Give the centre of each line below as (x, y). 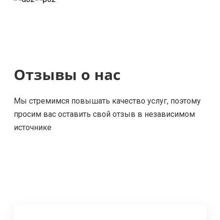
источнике (33, 127)
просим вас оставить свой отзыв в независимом (104, 114)
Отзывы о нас (67, 74)
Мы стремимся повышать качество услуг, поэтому (107, 101)
